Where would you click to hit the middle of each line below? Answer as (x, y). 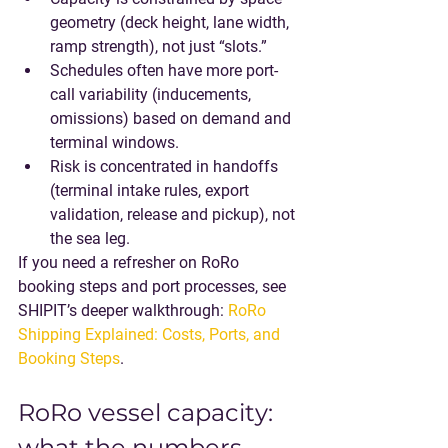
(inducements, (201, 94)
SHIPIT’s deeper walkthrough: (123, 310)
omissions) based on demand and (172, 118)
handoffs (245, 166)
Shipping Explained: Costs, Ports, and (151, 334)
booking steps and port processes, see (154, 286)
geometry (83, 22)
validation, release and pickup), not (174, 214)
